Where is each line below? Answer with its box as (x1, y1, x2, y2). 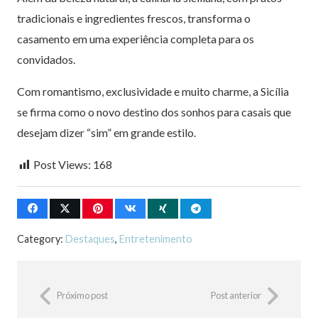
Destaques (65, 233, 115, 246)
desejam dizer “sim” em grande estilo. (17, 125, 196, 139)
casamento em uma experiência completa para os (17, 31, 254, 45)
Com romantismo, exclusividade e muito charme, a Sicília (17, 84, 289, 98)
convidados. (17, 52, 75, 66)
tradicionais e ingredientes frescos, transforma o (17, 11, 251, 25)
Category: (17, 233, 65, 246)
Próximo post (57, 290, 108, 302)
